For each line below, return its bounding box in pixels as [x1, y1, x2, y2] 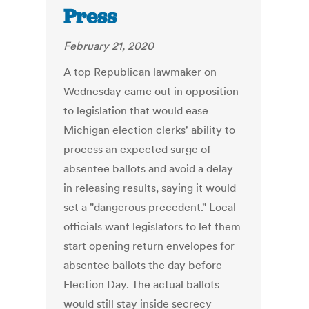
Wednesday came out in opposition [63, 84, 239, 99]
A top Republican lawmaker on [63, 65, 217, 79]
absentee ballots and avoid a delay [63, 161, 234, 176]
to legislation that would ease [63, 103, 209, 118]
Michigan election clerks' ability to [63, 123, 236, 137]
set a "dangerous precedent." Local [63, 200, 237, 215]
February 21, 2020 [63, 39, 154, 53]
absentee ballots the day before [63, 258, 223, 272]
